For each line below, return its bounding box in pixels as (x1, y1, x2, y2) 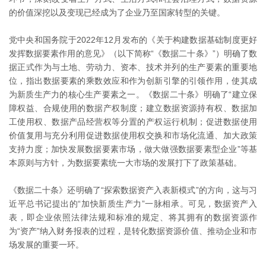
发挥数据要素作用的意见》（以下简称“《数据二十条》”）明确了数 (9, 49, 257, 58)
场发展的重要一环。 (9, 240, 84, 249)
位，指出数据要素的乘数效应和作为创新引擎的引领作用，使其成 (9, 76, 257, 85)
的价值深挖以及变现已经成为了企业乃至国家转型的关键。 (9, 8, 225, 17)
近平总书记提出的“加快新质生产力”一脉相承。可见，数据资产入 (9, 199, 257, 208)
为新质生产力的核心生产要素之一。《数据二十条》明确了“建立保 (9, 90, 257, 99)
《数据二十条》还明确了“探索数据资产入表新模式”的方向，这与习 (9, 185, 257, 195)
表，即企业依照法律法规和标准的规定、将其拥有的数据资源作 (9, 213, 257, 222)
